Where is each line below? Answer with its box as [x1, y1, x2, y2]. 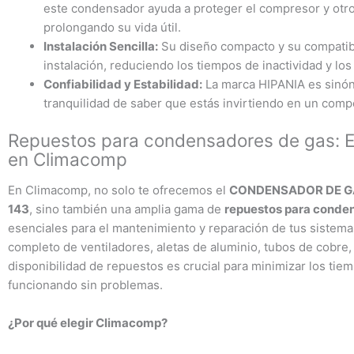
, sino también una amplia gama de [29, 201, 224, 217]
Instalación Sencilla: [43, 39, 158, 55]
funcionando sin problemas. [8, 277, 163, 293]
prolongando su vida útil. [43, 20, 181, 36]
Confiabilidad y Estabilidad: [43, 77, 202, 92]
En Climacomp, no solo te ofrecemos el [8, 183, 229, 198]
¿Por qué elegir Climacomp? [8, 315, 168, 331]
